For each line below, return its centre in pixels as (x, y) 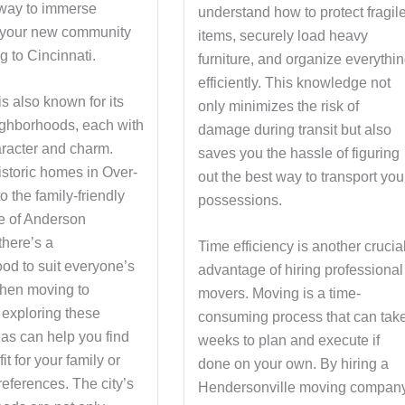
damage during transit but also (295, 129)
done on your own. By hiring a (294, 364)
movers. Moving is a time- (280, 294)
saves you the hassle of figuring (299, 153)
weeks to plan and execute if (289, 341)
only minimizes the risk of (279, 106)
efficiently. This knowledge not (295, 82)
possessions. (240, 200)
